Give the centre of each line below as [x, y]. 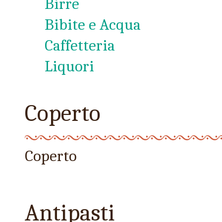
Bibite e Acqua [93, 25]
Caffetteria [80, 45]
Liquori [69, 66]
